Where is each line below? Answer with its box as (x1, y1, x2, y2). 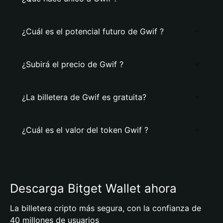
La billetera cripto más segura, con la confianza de (10, 203, 201, 213)
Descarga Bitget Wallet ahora (10, 181, 177, 196)
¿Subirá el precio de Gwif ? (22, 59, 123, 69)
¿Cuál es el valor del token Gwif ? (22, 125, 148, 135)
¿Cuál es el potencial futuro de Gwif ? (22, 26, 164, 36)
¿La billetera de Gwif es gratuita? (22, 92, 146, 102)
